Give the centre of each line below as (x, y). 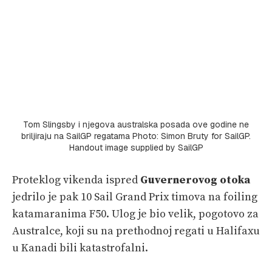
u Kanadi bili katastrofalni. (80, 248)
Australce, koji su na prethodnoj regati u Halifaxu (136, 231)
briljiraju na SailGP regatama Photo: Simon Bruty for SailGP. (136, 136)
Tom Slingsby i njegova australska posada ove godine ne (136, 124)
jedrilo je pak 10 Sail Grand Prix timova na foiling (135, 197)
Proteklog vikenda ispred (76, 180)
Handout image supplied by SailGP (136, 147)
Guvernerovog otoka (195, 180)
